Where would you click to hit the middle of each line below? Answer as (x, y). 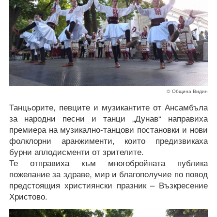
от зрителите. (118, 152)
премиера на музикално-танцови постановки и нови (108, 129)
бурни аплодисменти (51, 152)
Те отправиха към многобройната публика (108, 163)
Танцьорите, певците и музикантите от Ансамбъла (108, 107)
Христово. (28, 196)
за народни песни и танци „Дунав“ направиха (108, 118)
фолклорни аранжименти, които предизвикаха (108, 140)
